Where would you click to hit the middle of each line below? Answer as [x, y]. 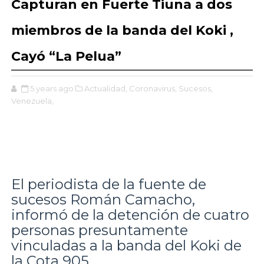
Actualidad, [105, 88]
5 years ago [52, 88]
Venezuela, [32, 100]
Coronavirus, [153, 88]
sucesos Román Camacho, [103, 199]
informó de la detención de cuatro [130, 214]
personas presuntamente [99, 230]
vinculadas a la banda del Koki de [126, 245]
